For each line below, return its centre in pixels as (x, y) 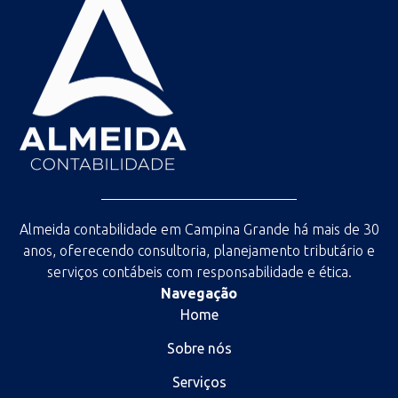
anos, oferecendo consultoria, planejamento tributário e (199, 251)
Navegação (199, 294)
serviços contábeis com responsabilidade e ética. (199, 272)
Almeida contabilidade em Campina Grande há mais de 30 (199, 230)
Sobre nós (199, 349)
